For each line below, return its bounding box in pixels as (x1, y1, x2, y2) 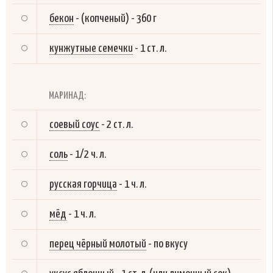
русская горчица (49, 178, 117, 190)
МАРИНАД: (49, 90, 86, 101)
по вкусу (154, 238, 188, 250)
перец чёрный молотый (49, 238, 146, 250)
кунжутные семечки (49, 42, 133, 54)
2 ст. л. (107, 118, 133, 130)
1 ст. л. (140, 42, 166, 54)
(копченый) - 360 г (81, 12, 157, 24)
